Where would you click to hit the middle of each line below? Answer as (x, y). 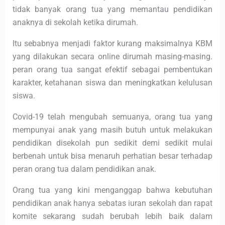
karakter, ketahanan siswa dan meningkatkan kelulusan (113, 83)
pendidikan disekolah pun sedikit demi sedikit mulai (113, 143)
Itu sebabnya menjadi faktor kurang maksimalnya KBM (113, 43)
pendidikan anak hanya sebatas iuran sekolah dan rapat (113, 203)
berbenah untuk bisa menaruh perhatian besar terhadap (113, 156)
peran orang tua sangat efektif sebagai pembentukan (113, 70)
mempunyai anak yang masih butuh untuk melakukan (113, 130)
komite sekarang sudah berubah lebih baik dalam (113, 216)
